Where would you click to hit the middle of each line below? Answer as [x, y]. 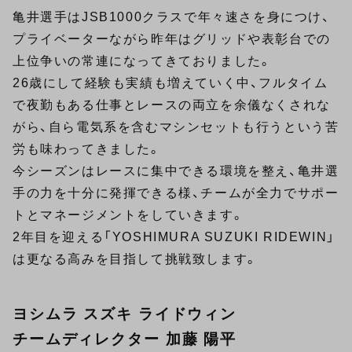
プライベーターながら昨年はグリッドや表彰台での [172, 38]
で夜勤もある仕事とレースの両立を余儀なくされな [172, 104]
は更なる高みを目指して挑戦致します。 [136, 258]
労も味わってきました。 [87, 148]
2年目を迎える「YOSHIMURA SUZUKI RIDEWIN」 [174, 236]
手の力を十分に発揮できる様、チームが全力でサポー [176, 192]
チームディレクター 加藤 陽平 [125, 339]
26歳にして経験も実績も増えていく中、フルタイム [170, 82]
